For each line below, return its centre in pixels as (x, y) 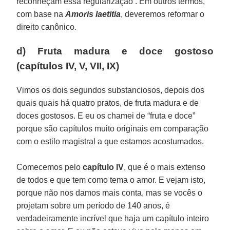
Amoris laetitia (93, 14)
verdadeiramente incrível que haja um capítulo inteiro (113, 218)
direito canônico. (47, 27)
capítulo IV (103, 167)
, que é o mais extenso (165, 167)
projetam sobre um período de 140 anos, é (93, 205)
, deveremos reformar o (163, 14)
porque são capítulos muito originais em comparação (113, 128)
